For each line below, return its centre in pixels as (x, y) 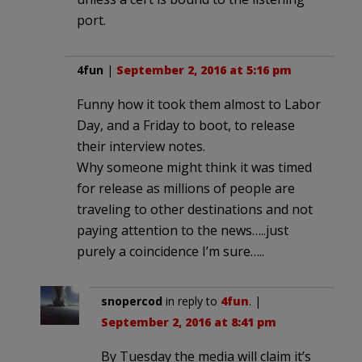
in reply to (192, 301)
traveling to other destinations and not (195, 209)
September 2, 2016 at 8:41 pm (189, 322)
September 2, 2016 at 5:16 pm (204, 69)
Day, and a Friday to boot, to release (186, 125)
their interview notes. (141, 146)
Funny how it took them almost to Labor (199, 104)
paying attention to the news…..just (183, 230)
